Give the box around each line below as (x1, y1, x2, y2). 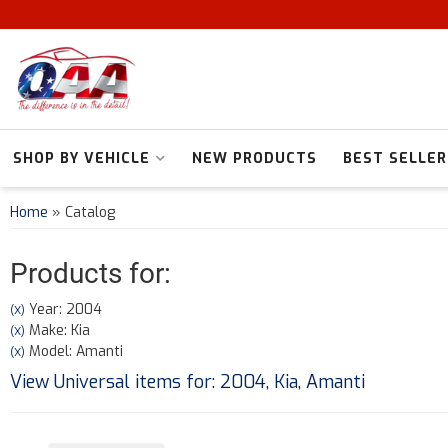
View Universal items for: (10, 370, 220, 394)
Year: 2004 (25, 300, 102, 319)
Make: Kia (25, 321, 90, 340)
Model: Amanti (25, 342, 123, 361)
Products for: (10, 257, 171, 290)
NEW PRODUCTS (192, 149, 317, 168)
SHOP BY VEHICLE (13, 149, 150, 168)
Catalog (65, 203, 115, 222)
